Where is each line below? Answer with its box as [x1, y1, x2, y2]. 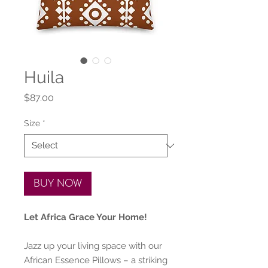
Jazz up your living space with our [24, 240, 162, 251]
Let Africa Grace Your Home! [24, 212, 147, 223]
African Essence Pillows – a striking [24, 255, 167, 266]
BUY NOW [33, 178, 82, 189]
